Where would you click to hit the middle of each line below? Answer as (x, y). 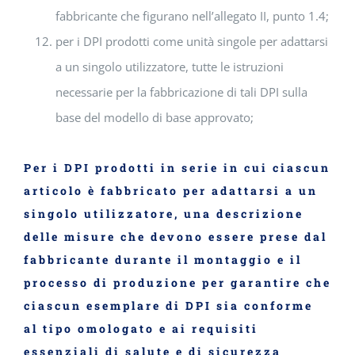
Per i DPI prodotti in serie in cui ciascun (177, 167)
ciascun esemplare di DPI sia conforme (168, 305)
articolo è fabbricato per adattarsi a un (171, 190)
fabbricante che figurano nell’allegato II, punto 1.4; (192, 16)
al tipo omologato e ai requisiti (141, 328)
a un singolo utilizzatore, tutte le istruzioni (170, 67)
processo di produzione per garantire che (177, 282)
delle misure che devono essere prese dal (176, 236)
